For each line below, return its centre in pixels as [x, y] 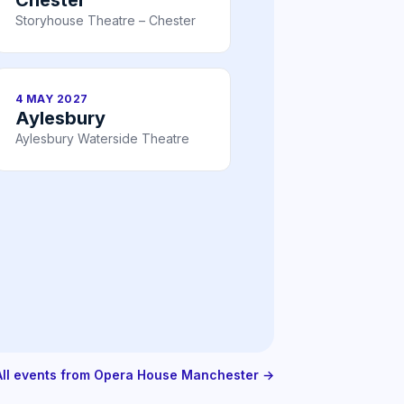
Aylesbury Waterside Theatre [102, 138]
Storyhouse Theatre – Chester [106, 20]
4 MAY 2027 [52, 98]
